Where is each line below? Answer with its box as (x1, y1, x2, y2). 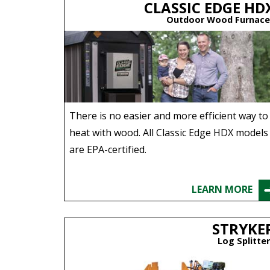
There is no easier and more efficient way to (69, 108, 268, 122)
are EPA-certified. (69, 142, 146, 156)
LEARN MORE (192, 182, 253, 196)
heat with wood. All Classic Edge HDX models (69, 125, 268, 139)
